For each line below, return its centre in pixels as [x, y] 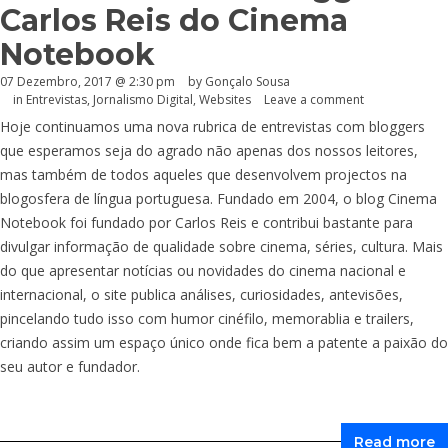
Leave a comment [314, 100]
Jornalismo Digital [143, 100]
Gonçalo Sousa [247, 81]
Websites [225, 100]
